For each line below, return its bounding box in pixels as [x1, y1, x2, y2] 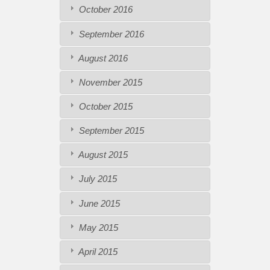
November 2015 [76, 77, 142, 87]
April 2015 [76, 246, 118, 257]
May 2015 [76, 222, 118, 233]
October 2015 [76, 101, 133, 111]
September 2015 [76, 125, 144, 136]
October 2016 [76, 4, 133, 15]
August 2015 [76, 149, 128, 160]
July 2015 [76, 174, 117, 184]
